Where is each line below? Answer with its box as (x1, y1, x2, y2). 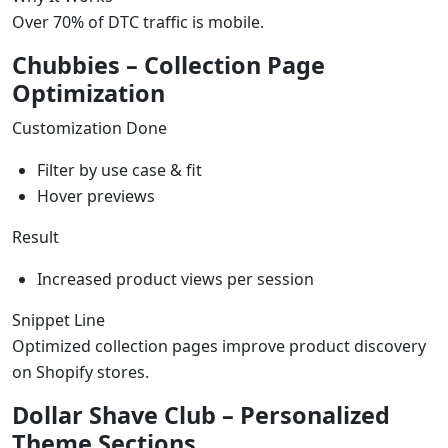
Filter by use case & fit (37, 158, 202, 181)
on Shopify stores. (12, 360, 149, 383)
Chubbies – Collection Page (12, 48, 325, 81)
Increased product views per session (37, 267, 314, 290)
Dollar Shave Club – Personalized (12, 398, 390, 431)
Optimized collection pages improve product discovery (12, 334, 426, 357)
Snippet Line (12, 308, 105, 331)
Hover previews (37, 184, 155, 207)
